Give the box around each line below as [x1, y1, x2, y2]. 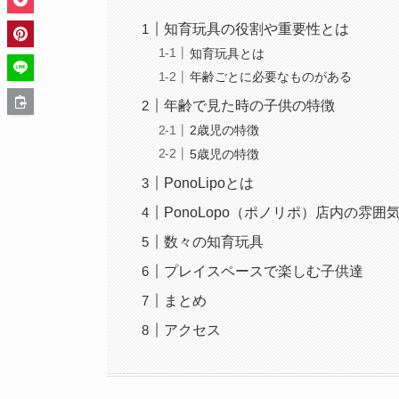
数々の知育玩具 [164, 233, 265, 249]
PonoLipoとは [164, 175, 255, 191]
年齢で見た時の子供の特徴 [164, 98, 336, 114]
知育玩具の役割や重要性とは [164, 21, 350, 37]
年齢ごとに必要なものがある [190, 69, 353, 85]
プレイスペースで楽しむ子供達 [164, 263, 364, 279]
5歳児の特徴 [190, 146, 260, 161]
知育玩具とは [190, 45, 265, 61]
